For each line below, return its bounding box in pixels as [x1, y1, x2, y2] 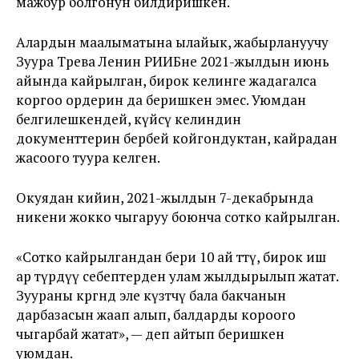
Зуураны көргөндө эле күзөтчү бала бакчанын [16, 286, 286, 305]
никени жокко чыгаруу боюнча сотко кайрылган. [16, 208, 340, 226]
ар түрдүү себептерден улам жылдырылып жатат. [16, 267, 338, 285]
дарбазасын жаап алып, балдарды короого [16, 305, 296, 324]
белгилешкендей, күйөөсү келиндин [16, 110, 241, 128]
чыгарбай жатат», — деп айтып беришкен [16, 325, 284, 343]
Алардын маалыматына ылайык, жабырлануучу [16, 33, 329, 51]
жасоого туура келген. [16, 148, 160, 167]
